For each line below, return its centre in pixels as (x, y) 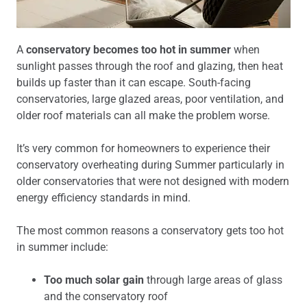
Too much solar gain (94, 280)
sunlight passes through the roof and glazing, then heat (150, 66)
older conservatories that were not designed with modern (153, 181)
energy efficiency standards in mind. (103, 198)
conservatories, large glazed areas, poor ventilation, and (150, 99)
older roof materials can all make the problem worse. (143, 115)
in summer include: (62, 247)
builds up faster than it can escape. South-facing (134, 83)
